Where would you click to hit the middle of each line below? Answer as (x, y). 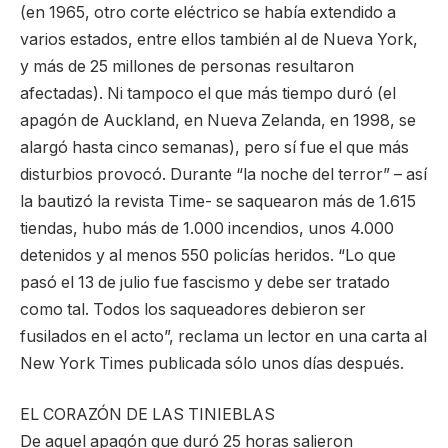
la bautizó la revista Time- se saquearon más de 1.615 (218, 201)
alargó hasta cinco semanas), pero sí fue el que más (214, 147)
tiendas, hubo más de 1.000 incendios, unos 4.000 (207, 228)
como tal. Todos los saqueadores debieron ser (193, 309)
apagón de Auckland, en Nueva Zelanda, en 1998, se (218, 120)
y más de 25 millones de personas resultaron (187, 66)
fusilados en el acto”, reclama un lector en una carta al (223, 336)
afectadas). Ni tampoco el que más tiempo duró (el (208, 93)
